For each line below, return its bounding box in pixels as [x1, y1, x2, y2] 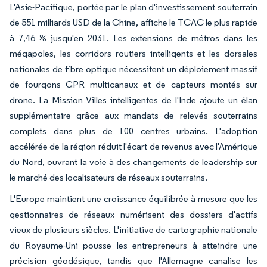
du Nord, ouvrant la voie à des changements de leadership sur [10, 156, 257, 167]
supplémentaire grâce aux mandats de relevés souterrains [10, 109, 257, 121]
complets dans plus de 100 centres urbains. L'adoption [10, 125, 257, 136]
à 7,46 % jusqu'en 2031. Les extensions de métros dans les [10, 32, 257, 44]
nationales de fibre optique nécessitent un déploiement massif [10, 63, 257, 74]
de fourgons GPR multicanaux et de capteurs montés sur [10, 78, 257, 90]
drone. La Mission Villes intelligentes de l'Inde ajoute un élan [10, 94, 257, 105]
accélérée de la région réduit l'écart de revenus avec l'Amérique [10, 140, 257, 152]
